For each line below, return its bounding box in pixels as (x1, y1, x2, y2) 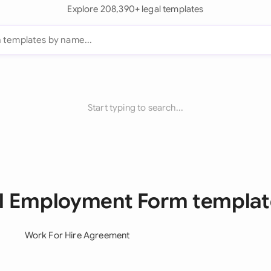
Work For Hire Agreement (24, 230, 130, 241)
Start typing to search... (88, 102, 183, 113)
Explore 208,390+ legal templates (67, 4, 204, 15)
